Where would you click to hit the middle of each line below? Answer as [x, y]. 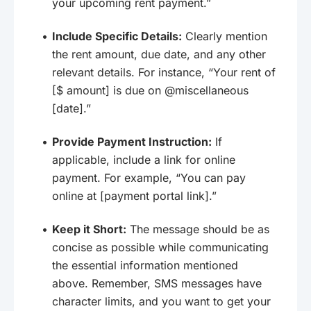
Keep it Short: [89, 229]
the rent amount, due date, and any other [159, 54]
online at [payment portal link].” [134, 195]
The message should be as [198, 229]
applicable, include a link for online [144, 159]
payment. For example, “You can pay [149, 177]
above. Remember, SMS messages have [157, 283]
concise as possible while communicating [160, 247]
